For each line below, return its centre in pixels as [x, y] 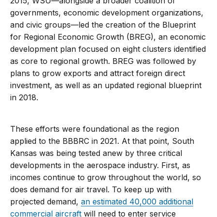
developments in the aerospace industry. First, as [101, 165]
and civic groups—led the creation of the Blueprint [103, 25]
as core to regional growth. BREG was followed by [103, 61]
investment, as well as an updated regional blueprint [106, 85]
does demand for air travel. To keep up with [91, 190]
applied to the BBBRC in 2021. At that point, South [102, 141]
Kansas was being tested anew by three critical [96, 153]
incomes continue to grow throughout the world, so [106, 178]
